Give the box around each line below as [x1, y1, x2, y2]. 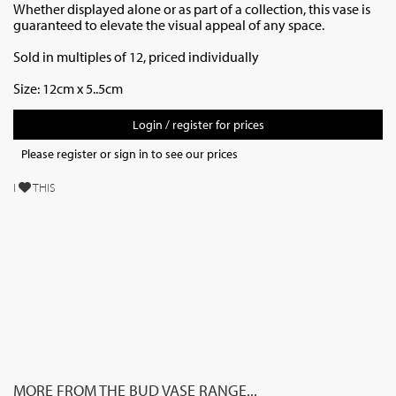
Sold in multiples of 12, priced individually [13, 48, 262, 65]
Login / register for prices [132, 117, 264, 133]
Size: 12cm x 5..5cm [13, 80, 126, 97]
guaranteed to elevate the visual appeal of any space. [13, 16, 327, 34]
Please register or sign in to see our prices [21, 146, 238, 162]
